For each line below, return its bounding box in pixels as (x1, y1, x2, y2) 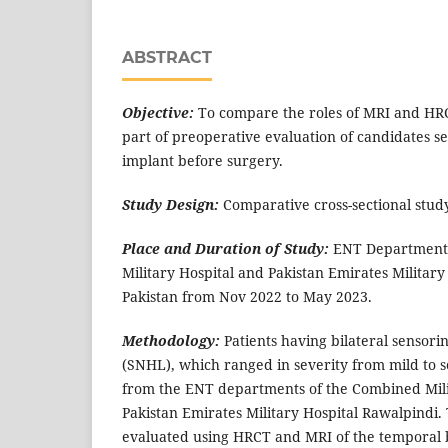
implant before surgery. (122, 150, 283, 170)
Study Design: (122, 194, 219, 214)
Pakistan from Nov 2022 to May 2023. (122, 287, 372, 306)
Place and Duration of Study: (122, 239, 329, 258)
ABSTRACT (122, 47, 212, 67)
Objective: (122, 102, 194, 122)
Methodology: (122, 331, 220, 351)
